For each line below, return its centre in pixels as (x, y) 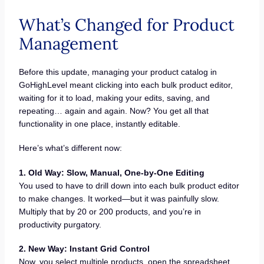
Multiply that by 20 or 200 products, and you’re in (110, 211)
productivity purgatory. (60, 224)
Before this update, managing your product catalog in (118, 72)
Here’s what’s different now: (70, 148)
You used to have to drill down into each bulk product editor (129, 185)
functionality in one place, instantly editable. (99, 123)
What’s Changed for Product (126, 24)
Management (68, 43)
